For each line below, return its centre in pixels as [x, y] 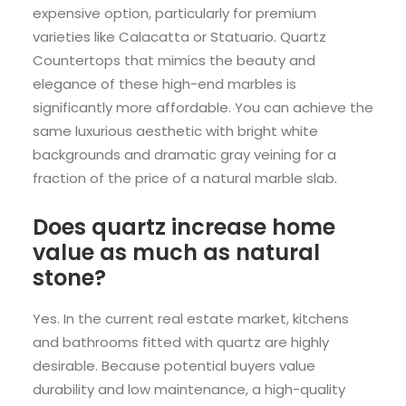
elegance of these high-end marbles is [164, 84]
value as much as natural [176, 253]
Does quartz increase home [184, 227]
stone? [69, 278]
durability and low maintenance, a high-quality [189, 390]
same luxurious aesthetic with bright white [175, 131]
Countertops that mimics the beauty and [174, 61]
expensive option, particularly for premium [174, 14]
